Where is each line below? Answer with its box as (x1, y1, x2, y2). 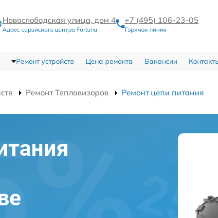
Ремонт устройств (16, 57, 74, 66)
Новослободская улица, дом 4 (2, 15, 116, 25)
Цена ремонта (85, 57, 133, 66)
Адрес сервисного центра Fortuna (2, 26, 97, 33)
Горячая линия (125, 26, 166, 33)
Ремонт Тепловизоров (26, 88, 109, 97)
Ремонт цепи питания (122, 88, 204, 97)
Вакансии (144, 57, 177, 66)
